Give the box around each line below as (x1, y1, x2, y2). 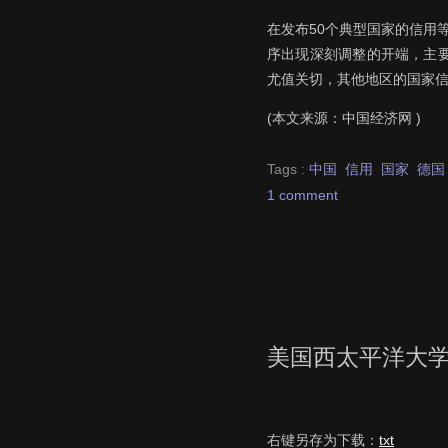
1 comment (267, 186, 338, 203)
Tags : (267, 160, 309, 177)
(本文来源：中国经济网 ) (267, 110, 421, 127)
